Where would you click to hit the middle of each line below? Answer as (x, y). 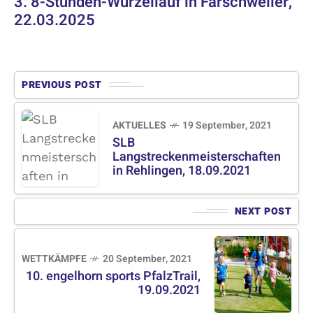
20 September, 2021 (147, 259)
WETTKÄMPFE (54, 259)
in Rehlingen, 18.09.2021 (182, 170)
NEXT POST (263, 211)
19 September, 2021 (227, 125)
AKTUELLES (139, 125)
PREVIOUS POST (62, 85)
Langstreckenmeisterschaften (197, 156)
